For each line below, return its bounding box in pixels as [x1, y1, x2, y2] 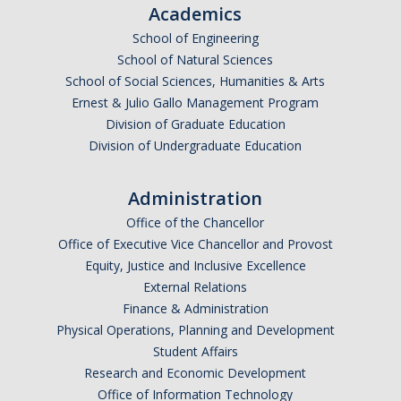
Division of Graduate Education [105, 115, 286, 133]
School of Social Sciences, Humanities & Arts [65, 73, 325, 90]
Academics [149, 2, 242, 27]
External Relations [143, 278, 247, 296]
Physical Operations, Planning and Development [55, 321, 335, 339]
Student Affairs [152, 343, 238, 361]
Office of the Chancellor [126, 214, 264, 232]
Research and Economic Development [84, 364, 306, 382]
